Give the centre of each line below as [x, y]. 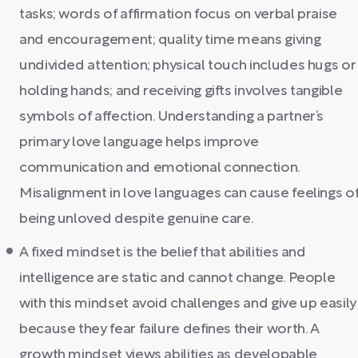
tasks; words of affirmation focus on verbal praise [179, 15]
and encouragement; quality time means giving [170, 40]
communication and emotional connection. [159, 168]
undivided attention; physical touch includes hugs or [188, 66]
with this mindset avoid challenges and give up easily [188, 304]
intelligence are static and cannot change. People [177, 278]
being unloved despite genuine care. [137, 219]
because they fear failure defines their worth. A [169, 330]
